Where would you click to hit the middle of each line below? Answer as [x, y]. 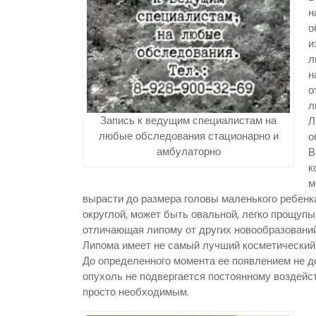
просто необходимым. [136, 292]
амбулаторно [188, 151]
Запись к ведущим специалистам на [188, 120]
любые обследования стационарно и [188, 135]
